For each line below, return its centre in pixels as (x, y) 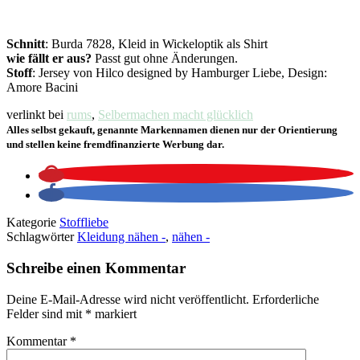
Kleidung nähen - (121, 237)
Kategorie (33, 223)
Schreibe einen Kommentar (96, 268)
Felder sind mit (46, 313)
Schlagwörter (42, 237)
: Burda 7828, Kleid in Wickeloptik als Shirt (156, 44)
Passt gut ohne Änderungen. (165, 59)
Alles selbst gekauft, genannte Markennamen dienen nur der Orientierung (172, 130)
